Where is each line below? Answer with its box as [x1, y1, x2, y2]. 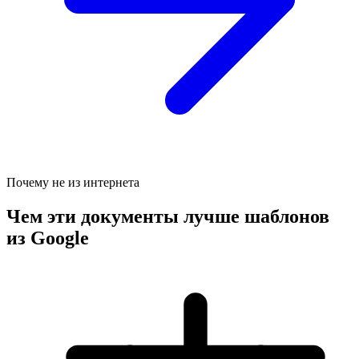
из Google [6, 228, 89, 249]
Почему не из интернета [6, 175, 139, 190]
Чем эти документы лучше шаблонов [6, 206, 329, 228]
